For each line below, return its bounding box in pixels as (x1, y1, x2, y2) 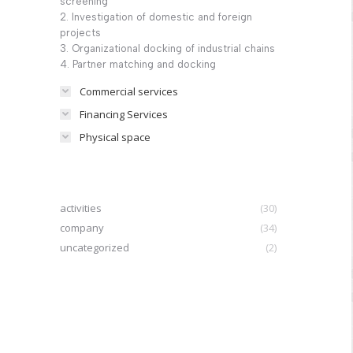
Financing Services (80, 107, 168, 121)
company (60, 221, 104, 235)
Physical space (80, 130, 150, 144)
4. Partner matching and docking (60, 58, 216, 70)
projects (60, 27, 101, 39)
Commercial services (80, 84, 178, 98)
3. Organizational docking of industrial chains (60, 43, 275, 54)
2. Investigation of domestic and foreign (60, 11, 252, 23)
